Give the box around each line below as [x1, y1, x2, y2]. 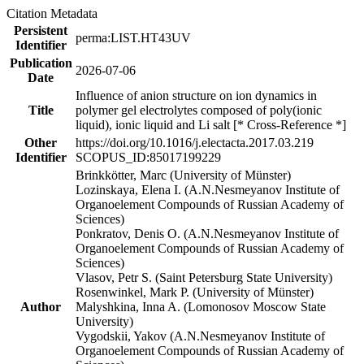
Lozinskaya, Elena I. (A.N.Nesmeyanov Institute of [76, 182, 340, 197]
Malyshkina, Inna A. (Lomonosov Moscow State [76, 299, 326, 314]
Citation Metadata [6, 6, 104, 20]
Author [20, 299, 61, 314]
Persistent [14, 23, 67, 37]
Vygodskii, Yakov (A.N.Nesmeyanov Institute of [76, 328, 325, 343]
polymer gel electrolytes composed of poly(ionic [76, 102, 322, 117]
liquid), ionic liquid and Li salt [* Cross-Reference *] [76, 117, 346, 132]
